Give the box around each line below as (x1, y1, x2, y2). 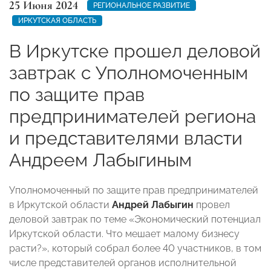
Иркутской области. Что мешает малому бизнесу (9, 227, 240, 240)
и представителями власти (9, 127, 243, 149)
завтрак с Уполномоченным (9, 62, 248, 83)
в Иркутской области (9, 198, 112, 211)
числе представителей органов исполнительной (9, 256, 237, 269)
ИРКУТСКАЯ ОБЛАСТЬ (18, 16, 96, 25)
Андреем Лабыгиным (9, 149, 192, 171)
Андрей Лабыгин (112, 198, 194, 211)
